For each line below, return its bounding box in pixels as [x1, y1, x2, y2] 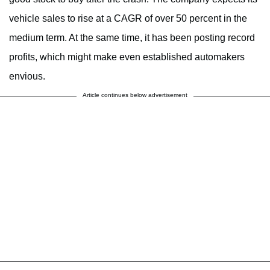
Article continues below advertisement [83, 91, 187, 98]
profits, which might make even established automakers [9, 51, 245, 62]
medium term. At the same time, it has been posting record [9, 32, 255, 43]
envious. [9, 71, 45, 81]
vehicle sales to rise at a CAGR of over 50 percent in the [9, 13, 247, 24]
